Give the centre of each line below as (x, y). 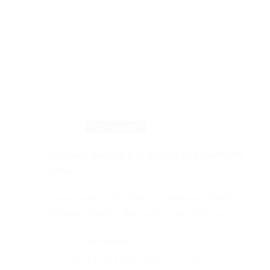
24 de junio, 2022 (126, 259)
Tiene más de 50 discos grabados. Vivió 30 (148, 197)
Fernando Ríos (118, 241)
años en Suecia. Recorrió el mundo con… (142, 213)
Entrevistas (115, 126)
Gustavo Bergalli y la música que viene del (146, 154)
